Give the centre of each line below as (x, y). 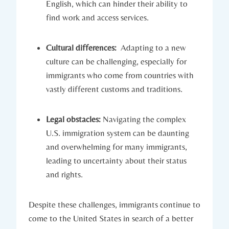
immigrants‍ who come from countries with (120, 75)
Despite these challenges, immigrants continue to (114, 204)
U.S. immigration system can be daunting (118, 133)
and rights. (64, 174)
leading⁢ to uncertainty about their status (116, 160)
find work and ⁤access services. (97, 17)
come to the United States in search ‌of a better (111, 218)
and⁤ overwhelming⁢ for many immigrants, (117, 146)
